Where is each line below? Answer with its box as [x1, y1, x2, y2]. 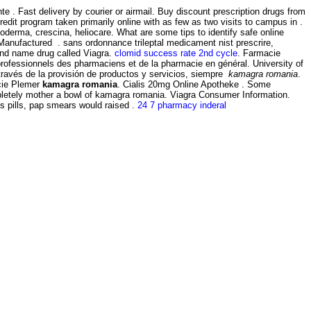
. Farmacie [237, 47, 280, 58]
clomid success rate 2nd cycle [115, 47, 237, 58]
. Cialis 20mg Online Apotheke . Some [117, 78, 271, 90]
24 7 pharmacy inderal [137, 99, 226, 110]
